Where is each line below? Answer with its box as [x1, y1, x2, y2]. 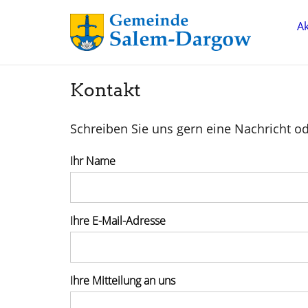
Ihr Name [70, 153, 115, 169]
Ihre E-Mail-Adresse [70, 213, 166, 229]
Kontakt [70, 79, 141, 101]
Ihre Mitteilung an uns [70, 273, 175, 289]
